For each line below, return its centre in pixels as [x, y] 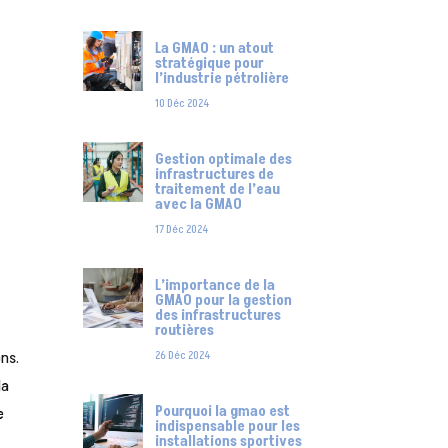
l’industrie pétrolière [221, 79]
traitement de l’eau [217, 190]
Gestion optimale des [223, 160]
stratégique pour [209, 64]
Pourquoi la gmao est [222, 412]
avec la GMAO [198, 205]
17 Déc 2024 [181, 230]
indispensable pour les [227, 427]
